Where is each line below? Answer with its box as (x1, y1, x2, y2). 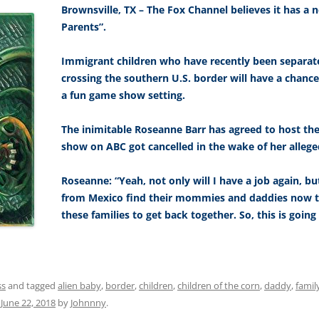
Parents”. (61, 20, 106, 34)
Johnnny (70, 296, 106, 310)
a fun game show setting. (61, 88, 185, 103)
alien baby (58, 279, 101, 293)
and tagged (6, 279, 58, 293)
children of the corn (177, 279, 260, 293)
